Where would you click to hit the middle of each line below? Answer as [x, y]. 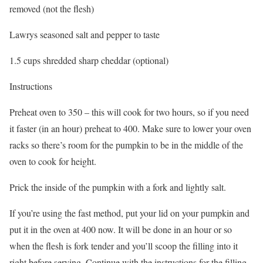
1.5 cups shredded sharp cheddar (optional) [89, 60]
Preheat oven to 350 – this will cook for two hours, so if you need [129, 112]
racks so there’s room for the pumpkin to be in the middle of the [126, 145]
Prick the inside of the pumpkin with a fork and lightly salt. [118, 187]
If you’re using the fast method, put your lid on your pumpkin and [129, 213]
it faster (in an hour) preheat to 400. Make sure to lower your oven [130, 129]
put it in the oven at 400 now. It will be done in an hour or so [121, 230]
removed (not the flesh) [52, 9]
